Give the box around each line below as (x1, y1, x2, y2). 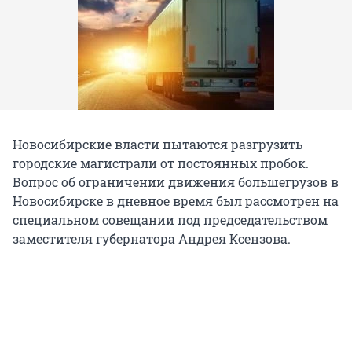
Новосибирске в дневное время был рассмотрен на (13, 192, 339, 210)
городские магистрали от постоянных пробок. (13, 155, 309, 172)
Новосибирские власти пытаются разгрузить (13, 136, 302, 153)
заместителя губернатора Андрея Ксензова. (13, 230, 291, 247)
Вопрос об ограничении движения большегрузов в (13, 174, 339, 191)
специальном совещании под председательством (13, 211, 328, 229)
